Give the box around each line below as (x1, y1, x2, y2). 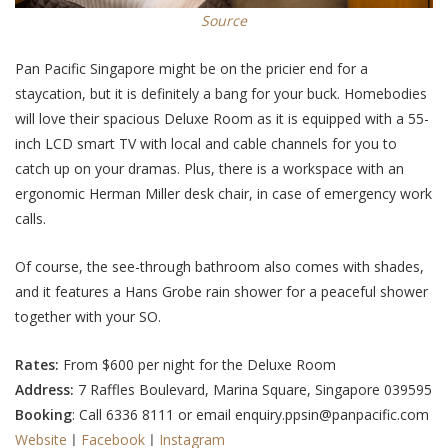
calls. (15, 209, 50, 228)
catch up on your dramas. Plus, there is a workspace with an (15, 159, 404, 178)
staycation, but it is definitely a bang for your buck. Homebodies (15, 84, 427, 103)
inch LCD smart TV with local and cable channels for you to (15, 134, 397, 153)
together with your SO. (15, 307, 165, 327)
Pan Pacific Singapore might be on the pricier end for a (15, 59, 368, 78)
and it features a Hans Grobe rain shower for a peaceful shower (15, 282, 428, 302)
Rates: (15, 355, 63, 375)
